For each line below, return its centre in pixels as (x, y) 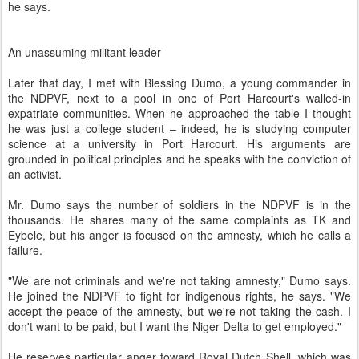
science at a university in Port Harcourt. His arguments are (179, 144)
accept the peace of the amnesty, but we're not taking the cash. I (179, 311)
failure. (25, 250)
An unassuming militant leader (85, 52)
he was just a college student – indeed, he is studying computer (179, 129)
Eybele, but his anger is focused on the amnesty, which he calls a (179, 235)
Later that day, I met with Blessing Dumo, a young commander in (179, 83)
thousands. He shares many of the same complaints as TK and (179, 220)
